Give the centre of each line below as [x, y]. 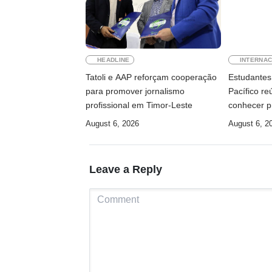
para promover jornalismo [135, 91]
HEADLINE [114, 60]
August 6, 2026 [112, 124]
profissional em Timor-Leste [139, 105]
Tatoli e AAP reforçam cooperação [151, 77]
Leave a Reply [126, 169]
